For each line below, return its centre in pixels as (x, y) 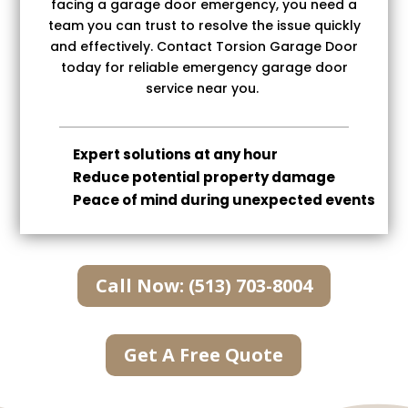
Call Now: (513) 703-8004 (204, 285)
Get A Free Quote (204, 354)
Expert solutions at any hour (175, 154)
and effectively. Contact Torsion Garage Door (204, 46)
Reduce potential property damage (204, 177)
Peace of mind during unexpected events (224, 199)
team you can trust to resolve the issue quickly (204, 25)
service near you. (204, 88)
